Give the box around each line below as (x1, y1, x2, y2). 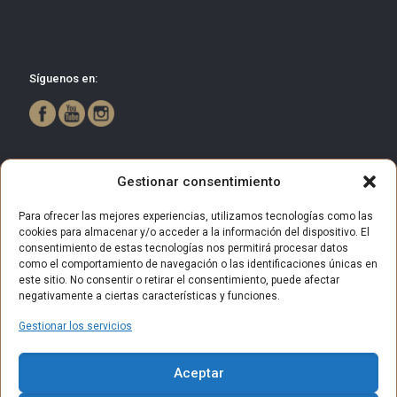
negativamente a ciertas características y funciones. (19, 290, 280, 302)
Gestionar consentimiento (116, 173, 281, 190)
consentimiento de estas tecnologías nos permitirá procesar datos (19, 242, 348, 254)
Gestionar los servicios (19, 320, 132, 332)
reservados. (168, 375, 229, 389)
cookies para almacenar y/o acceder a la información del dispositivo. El (19, 226, 370, 238)
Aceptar (173, 364, 224, 381)
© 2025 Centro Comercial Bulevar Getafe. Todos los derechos (42, 358, 355, 372)
